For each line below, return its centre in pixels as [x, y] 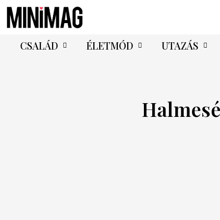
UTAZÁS [180, 45]
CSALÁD [39, 45]
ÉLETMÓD [110, 45]
